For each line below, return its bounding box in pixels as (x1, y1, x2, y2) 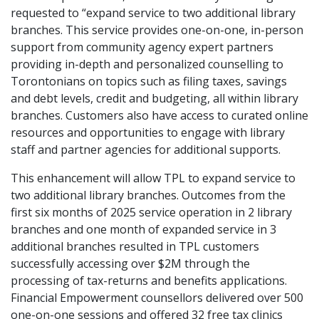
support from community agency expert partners (11, 38, 273, 55)
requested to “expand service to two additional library (11, 4, 296, 21)
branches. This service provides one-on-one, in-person (11, 21, 303, 38)
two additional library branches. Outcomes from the (11, 187, 286, 203)
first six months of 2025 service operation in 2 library (11, 204, 292, 220)
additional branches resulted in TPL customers (11, 238, 259, 254)
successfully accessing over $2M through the (11, 255, 250, 271)
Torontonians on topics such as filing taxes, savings (11, 73, 287, 89)
